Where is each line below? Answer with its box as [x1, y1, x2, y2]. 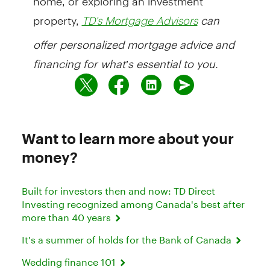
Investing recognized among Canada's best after [22, 198, 245, 210]
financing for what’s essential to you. [33, 47, 218, 71]
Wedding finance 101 [22, 256, 118, 268]
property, [33, 4, 82, 28]
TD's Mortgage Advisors [81, 14, 198, 28]
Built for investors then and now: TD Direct [22, 185, 215, 197]
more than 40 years [22, 212, 113, 224]
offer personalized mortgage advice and [33, 28, 234, 52]
